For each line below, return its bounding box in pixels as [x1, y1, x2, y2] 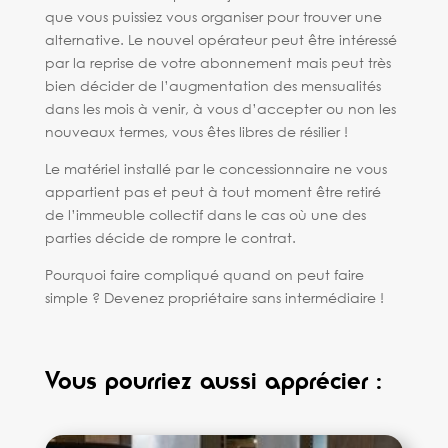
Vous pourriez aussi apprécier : [44, 364, 382, 399]
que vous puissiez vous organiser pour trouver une [44, 7, 382, 26]
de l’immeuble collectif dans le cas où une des [44, 205, 366, 224]
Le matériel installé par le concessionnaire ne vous [44, 159, 387, 178]
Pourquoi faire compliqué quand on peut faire [44, 265, 364, 284]
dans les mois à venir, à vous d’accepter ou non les [44, 99, 396, 118]
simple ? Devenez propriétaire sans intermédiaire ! [44, 288, 384, 307]
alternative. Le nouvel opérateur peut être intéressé [44, 30, 397, 49]
